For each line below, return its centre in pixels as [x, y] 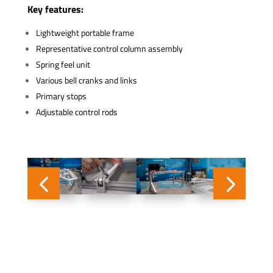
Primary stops [61, 96]
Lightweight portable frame [85, 32]
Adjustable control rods [76, 112]
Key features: [55, 9]
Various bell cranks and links [86, 80]
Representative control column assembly [109, 48]
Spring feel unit [63, 64]
